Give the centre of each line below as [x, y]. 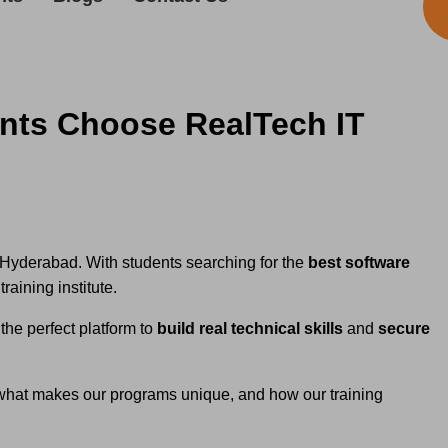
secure [404, 328]
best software [359, 262]
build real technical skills [250, 328]
